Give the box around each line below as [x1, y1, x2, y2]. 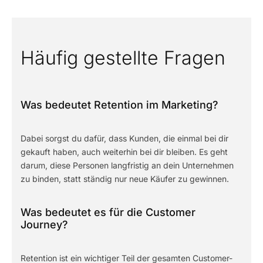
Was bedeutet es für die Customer [21, 206, 195, 218]
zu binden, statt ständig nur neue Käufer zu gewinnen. [21, 174, 231, 184]
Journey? [21, 218, 68, 231]
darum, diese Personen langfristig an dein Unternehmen [21, 160, 234, 170]
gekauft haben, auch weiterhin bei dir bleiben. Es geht [21, 147, 228, 157]
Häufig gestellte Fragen [21, 46, 225, 69]
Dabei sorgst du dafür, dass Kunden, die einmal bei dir [21, 133, 228, 143]
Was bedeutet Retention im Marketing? [21, 99, 218, 111]
